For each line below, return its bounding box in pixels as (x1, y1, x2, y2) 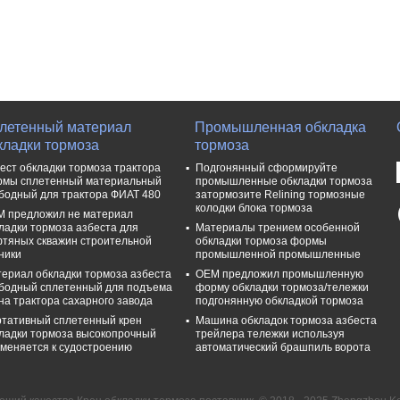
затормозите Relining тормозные (196, 187, 365, 201)
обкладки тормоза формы (196, 234, 327, 247)
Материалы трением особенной (196, 221, 360, 234)
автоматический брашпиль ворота (196, 340, 371, 354)
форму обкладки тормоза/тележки (196, 280, 369, 294)
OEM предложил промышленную (196, 267, 363, 280)
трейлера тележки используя (196, 327, 345, 340)
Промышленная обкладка (195, 119, 366, 135)
